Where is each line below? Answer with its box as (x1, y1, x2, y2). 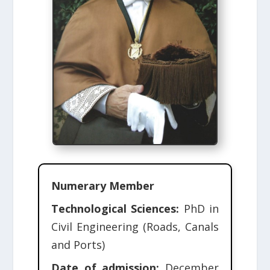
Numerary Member (51, 178, 154, 193)
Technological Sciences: (51, 201, 180, 216)
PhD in (179, 201, 219, 216)
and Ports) (51, 237, 105, 253)
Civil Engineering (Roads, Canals (51, 219, 219, 234)
